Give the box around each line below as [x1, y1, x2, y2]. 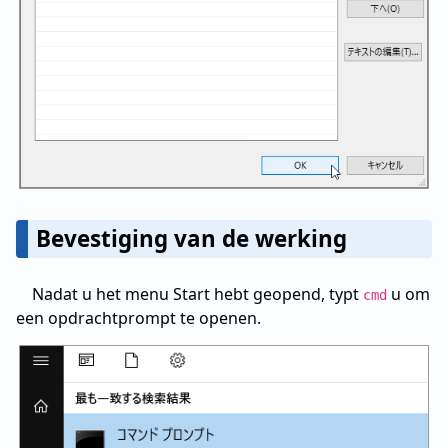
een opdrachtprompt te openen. [16, 307, 261, 330]
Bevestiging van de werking [36, 223, 347, 255]
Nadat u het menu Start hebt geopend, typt [32, 283, 363, 306]
